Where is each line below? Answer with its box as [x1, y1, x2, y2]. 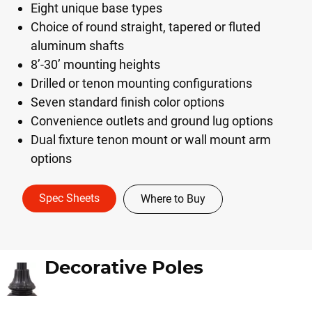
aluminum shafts [31, 38, 124, 53]
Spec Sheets [39, 192, 100, 205]
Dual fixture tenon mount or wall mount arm [31, 132, 271, 147]
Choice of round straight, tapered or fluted [31, 19, 260, 34]
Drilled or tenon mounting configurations [31, 76, 252, 91]
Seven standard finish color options [31, 95, 224, 109]
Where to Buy [141, 192, 205, 205]
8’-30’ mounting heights [31, 57, 160, 72]
